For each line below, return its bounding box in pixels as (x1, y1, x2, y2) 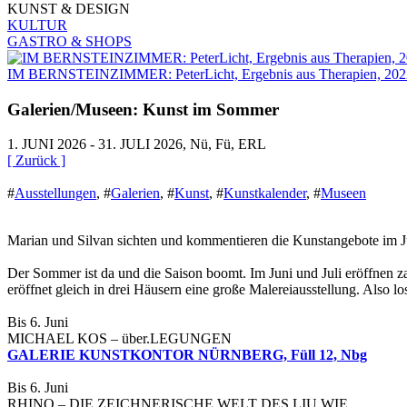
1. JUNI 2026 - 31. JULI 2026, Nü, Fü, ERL (7, 136, 266, 153)
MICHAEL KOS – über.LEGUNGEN (7, 331, 232, 347)
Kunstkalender (223, 185, 306, 202)
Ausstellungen (15, 185, 96, 202)
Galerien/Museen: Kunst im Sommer (7, 99, 279, 119)
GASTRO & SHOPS (7, 33, 132, 49)
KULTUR (7, 16, 67, 33)
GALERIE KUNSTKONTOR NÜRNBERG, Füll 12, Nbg (7, 347, 367, 363)
